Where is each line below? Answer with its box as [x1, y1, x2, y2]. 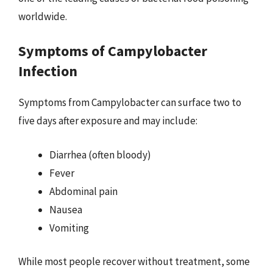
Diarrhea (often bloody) [49, 147, 151, 161]
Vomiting [49, 221, 89, 235]
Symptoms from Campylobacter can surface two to [18, 96, 241, 109]
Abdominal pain [49, 184, 118, 198]
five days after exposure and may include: [18, 114, 197, 127]
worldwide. [18, 9, 67, 23]
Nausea [49, 202, 82, 216]
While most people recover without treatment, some [18, 255, 250, 268]
